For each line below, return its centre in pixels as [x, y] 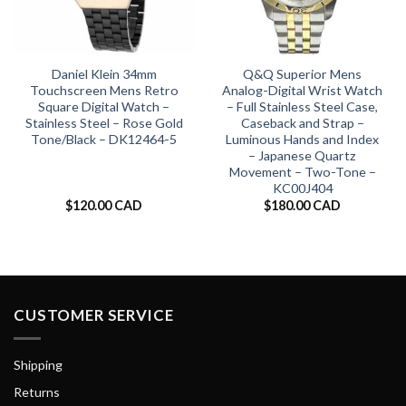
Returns [37, 392]
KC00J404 [302, 188]
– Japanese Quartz [302, 155]
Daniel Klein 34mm [104, 73]
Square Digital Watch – [104, 106]
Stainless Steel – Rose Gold [104, 122]
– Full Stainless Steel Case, [302, 106]
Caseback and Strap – [302, 122]
